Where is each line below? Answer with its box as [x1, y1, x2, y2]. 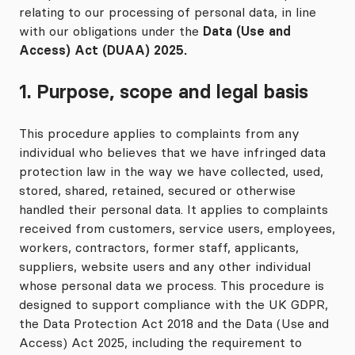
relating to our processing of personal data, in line [19, 4, 316, 20]
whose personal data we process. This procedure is [19, 277, 324, 293]
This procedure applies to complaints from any [19, 125, 300, 141]
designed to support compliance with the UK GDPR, [19, 296, 328, 312]
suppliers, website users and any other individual [19, 258, 311, 274]
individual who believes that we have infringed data [19, 144, 326, 160]
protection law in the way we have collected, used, [19, 163, 323, 179]
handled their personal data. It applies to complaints [19, 201, 328, 217]
